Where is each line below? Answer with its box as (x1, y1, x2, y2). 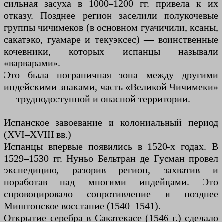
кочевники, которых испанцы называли (4, 46, 218, 57)
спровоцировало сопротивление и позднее (4, 188, 218, 200)
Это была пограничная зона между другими (4, 69, 218, 81)
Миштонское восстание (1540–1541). (4, 200, 161, 212)
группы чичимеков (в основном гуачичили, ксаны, (4, 22, 218, 33)
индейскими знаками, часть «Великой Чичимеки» (4, 81, 218, 93)
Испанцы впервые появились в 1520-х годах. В (4, 141, 218, 152)
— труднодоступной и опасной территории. (4, 93, 190, 105)
